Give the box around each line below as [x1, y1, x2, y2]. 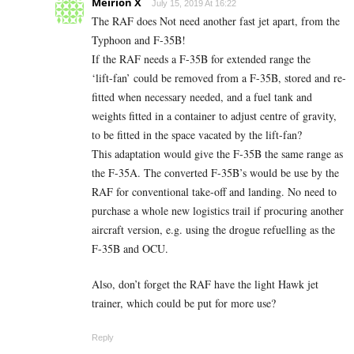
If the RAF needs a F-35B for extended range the [92, 51, 311, 67]
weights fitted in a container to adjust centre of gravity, [92, 108, 337, 124]
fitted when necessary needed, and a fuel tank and [92, 89, 312, 105]
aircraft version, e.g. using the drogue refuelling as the [92, 222, 335, 238]
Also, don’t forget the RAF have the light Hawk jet [92, 277, 318, 292]
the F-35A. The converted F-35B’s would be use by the [92, 165, 339, 181]
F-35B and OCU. [92, 241, 168, 257]
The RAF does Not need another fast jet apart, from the [92, 13, 340, 29]
